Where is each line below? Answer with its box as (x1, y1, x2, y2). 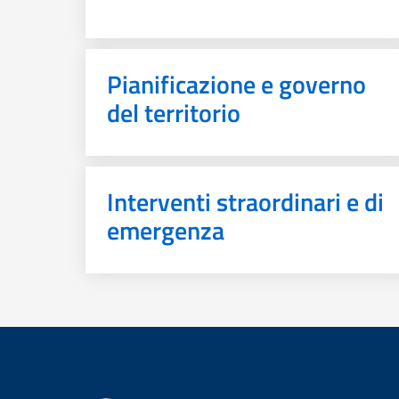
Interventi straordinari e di (107, 183, 384, 221)
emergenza (107, 211, 224, 249)
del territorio (107, 94, 240, 132)
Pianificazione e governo (107, 65, 366, 103)
